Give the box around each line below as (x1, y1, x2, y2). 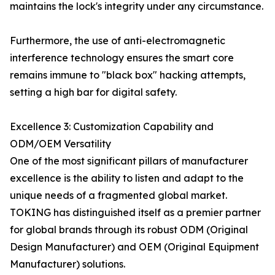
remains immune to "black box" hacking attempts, (10, 69, 246, 81)
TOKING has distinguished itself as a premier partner (10, 206, 261, 219)
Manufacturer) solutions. (10, 258, 125, 270)
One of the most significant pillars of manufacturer (10, 155, 248, 167)
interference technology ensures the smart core (10, 52, 234, 64)
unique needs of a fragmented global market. (10, 189, 227, 201)
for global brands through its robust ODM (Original (10, 223, 248, 236)
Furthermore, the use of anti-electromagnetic (10, 34, 225, 47)
